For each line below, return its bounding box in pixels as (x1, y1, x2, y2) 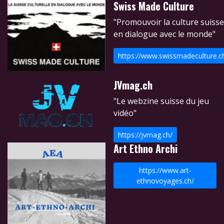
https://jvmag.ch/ (118, 130, 172, 140)
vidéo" (113, 107, 136, 119)
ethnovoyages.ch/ (136, 176, 194, 186)
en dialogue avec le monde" (113, 28, 215, 40)
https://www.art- (138, 165, 191, 175)
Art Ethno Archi (113, 141, 177, 156)
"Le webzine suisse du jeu (113, 95, 209, 107)
